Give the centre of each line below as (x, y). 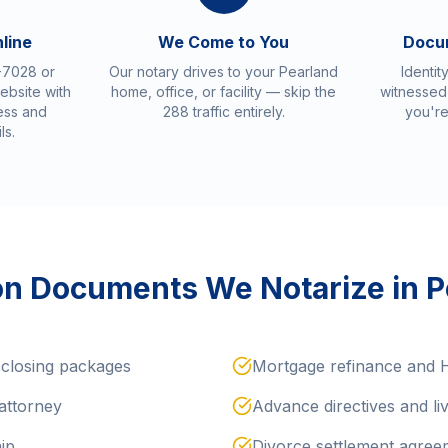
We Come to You (224, 42)
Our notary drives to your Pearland (224, 71)
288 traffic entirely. (223, 111)
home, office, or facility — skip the (224, 91)
